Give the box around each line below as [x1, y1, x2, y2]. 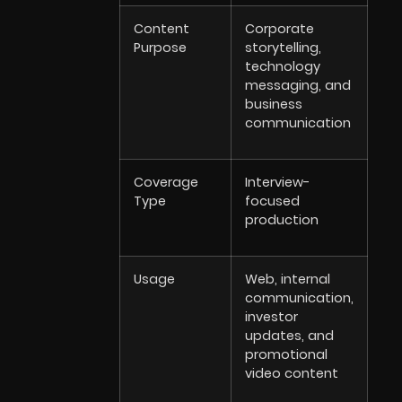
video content [244, 364, 338, 383]
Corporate [244, 20, 314, 39]
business [244, 95, 302, 114]
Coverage [133, 173, 198, 192]
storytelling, [244, 39, 321, 57]
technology [244, 57, 320, 76]
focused [244, 192, 300, 211]
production [244, 211, 319, 230]
